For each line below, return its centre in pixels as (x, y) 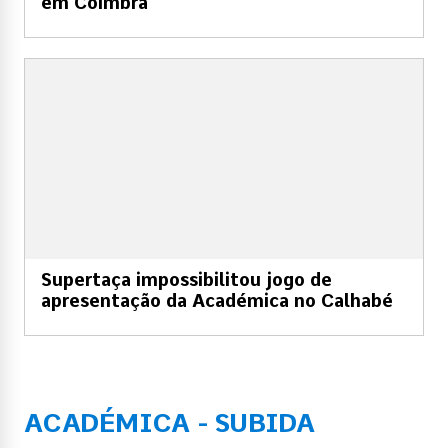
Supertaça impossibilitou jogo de (186, 279)
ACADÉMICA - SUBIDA (169, 422)
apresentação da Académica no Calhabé (217, 300)
